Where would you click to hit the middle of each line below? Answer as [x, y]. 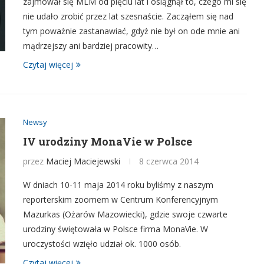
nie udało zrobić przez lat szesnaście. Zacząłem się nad [128, 16]
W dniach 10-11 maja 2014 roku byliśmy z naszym [118, 185]
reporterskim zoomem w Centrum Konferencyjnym [121, 199]
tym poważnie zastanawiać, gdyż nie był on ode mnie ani [131, 31]
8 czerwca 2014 [169, 161]
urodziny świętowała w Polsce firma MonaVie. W [115, 229]
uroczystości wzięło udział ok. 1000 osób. [102, 244]
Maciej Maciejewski [83, 161]
